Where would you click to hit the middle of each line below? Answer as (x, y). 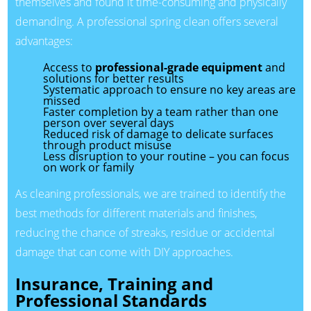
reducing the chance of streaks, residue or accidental (145, 232)
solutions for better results (113, 78)
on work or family (88, 167)
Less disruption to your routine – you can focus (166, 156)
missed (61, 100)
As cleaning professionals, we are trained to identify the (150, 193)
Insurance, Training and (114, 283)
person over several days (108, 123)
